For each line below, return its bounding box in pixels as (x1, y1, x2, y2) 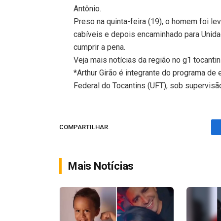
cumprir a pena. (74, 42, 126, 52)
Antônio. (74, 3, 102, 13)
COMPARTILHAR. (59, 123, 110, 131)
